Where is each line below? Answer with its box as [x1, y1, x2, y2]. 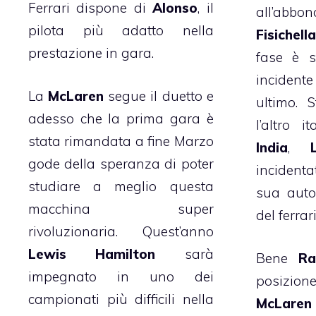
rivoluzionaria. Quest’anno [28, 222, 214, 240]
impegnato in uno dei [28, 267, 214, 285]
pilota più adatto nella [28, 22, 214, 39]
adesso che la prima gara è [28, 109, 214, 127]
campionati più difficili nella [28, 290, 214, 308]
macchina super [28, 200, 214, 217]
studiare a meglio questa [28, 177, 214, 195]
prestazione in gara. [28, 44, 154, 62]
